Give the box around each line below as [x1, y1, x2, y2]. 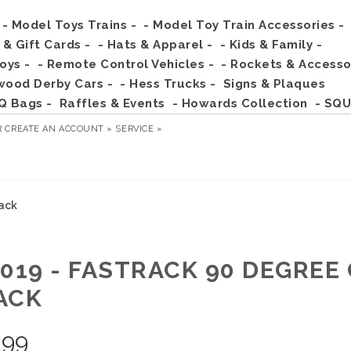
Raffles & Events [59, 96, 165, 110]
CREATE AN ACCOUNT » [5, 124, 113, 134]
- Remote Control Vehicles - [37, 57, 214, 71]
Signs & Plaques [223, 77, 325, 91]
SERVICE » [115, 124, 163, 134]
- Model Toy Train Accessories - [143, 18, 345, 32]
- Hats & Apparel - [97, 38, 213, 52]
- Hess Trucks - [120, 77, 216, 91]
